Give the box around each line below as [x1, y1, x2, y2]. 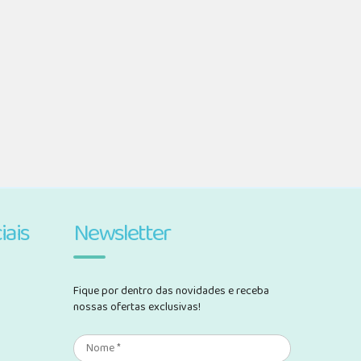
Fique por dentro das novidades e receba [73, 282, 269, 300]
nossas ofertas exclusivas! [73, 298, 201, 316]
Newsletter [73, 214, 170, 253]
